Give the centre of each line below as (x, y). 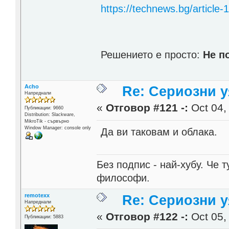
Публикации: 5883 (44, 216)
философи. (123, 178)
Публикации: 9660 (44, 108)
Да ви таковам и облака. (159, 132)
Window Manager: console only (58, 128)
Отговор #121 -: (147, 108)
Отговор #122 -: (147, 216)
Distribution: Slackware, (50, 115)
